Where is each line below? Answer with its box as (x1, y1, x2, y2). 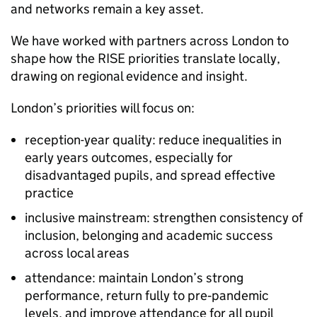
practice (25, 185, 74, 201)
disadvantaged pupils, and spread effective (25, 167, 275, 183)
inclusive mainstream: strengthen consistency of (25, 209, 303, 226)
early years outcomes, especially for (25, 149, 233, 166)
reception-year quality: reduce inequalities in (25, 132, 282, 148)
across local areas (25, 245, 129, 261)
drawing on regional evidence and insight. (11, 68, 248, 84)
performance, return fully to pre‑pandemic (25, 287, 269, 304)
